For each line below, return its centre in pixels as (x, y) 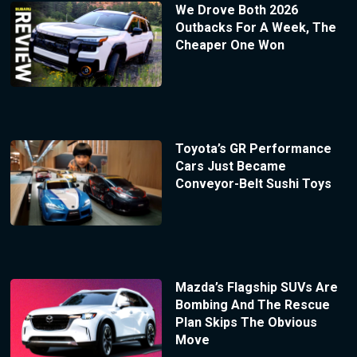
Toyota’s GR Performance (253, 148)
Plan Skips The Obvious (246, 322)
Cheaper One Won (229, 45)
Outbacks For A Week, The (255, 28)
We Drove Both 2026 (236, 10)
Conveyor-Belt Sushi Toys (253, 183)
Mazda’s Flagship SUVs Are (256, 287)
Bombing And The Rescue (252, 304)
